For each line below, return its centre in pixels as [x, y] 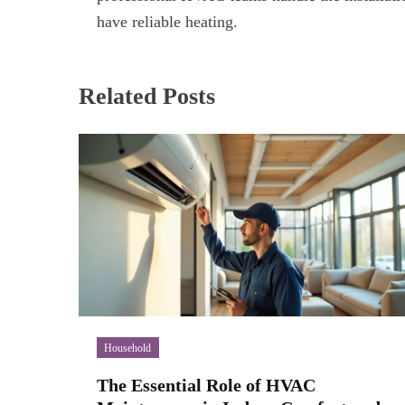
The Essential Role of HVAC [206, 385]
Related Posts [147, 95]
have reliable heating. [167, 21]
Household [128, 348]
